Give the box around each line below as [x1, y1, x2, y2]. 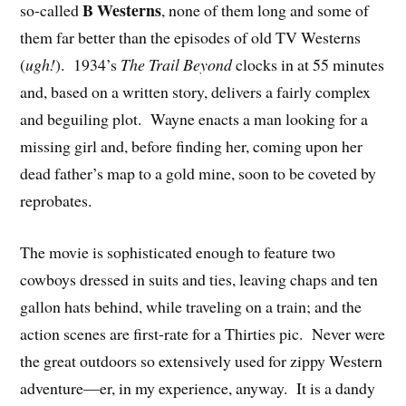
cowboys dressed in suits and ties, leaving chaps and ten [20, 267, 379, 290]
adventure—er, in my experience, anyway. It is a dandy [20, 376, 376, 399]
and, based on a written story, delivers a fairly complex [20, 81, 372, 103]
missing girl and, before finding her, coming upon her [20, 135, 363, 158]
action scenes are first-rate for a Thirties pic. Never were [20, 322, 386, 344]
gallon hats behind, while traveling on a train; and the [20, 295, 362, 317]
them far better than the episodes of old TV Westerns [20, 26, 362, 49]
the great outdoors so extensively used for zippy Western [20, 349, 383, 372]
